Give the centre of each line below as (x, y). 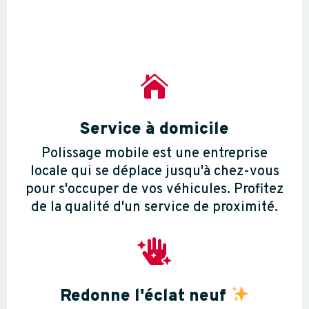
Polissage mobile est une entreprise (154, 154)
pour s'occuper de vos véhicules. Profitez (154, 190)
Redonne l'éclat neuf (145, 297)
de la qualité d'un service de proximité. (154, 208)
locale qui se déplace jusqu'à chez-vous (154, 172)
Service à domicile (154, 130)
